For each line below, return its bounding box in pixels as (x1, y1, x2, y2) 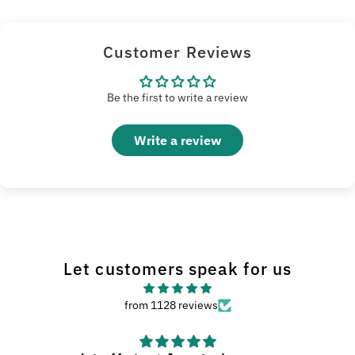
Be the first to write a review (107, 90, 248, 105)
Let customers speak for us (63, 258, 292, 281)
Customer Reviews (103, 41, 252, 63)
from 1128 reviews (124, 298, 218, 313)
